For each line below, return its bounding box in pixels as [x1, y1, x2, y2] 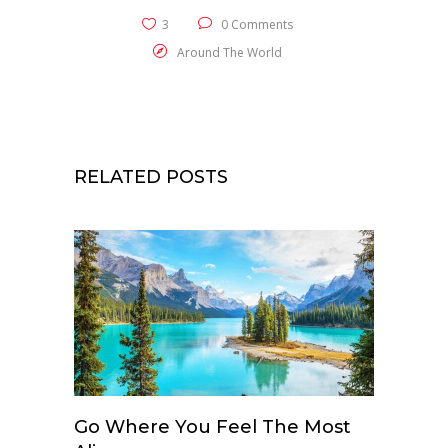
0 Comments [217, 15, 293, 33]
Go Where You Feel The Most [74, 415, 351, 438]
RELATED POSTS [74, 165, 228, 188]
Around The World [176, 43, 282, 61]
